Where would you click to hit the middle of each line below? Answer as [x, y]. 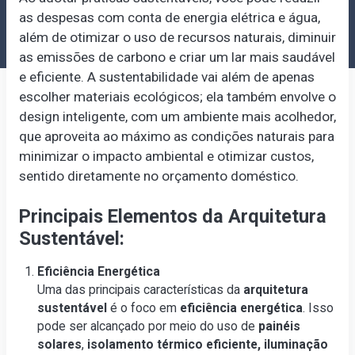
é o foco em [144, 307]
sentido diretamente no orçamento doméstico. [158, 176]
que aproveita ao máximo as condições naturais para [176, 137]
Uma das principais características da [141, 289]
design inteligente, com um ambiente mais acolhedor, [177, 117]
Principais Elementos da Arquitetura [172, 216]
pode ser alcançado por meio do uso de [148, 326]
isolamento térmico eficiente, [174, 344]
